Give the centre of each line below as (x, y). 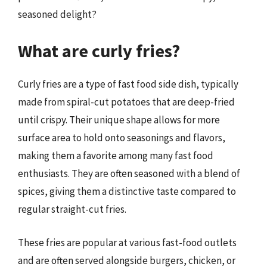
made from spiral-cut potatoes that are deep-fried (126, 102)
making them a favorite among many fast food (116, 156)
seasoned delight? (57, 14)
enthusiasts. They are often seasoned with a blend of (129, 173)
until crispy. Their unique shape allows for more (119, 120)
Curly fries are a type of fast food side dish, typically (128, 84)
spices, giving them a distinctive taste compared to (127, 191)
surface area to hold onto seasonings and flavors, (122, 138)
